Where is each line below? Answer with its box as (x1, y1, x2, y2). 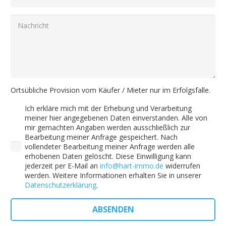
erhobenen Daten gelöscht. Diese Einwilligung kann (25, 151, 191, 161)
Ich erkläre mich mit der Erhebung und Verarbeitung (25, 103, 192, 114)
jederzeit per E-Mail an (25, 161, 100, 171)
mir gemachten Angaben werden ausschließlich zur (25, 123, 190, 133)
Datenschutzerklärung (25, 180, 96, 190)
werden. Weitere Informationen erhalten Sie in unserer (25, 171, 201, 181)
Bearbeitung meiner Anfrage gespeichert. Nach (25, 132, 178, 142)
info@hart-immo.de (100, 161, 163, 171)
